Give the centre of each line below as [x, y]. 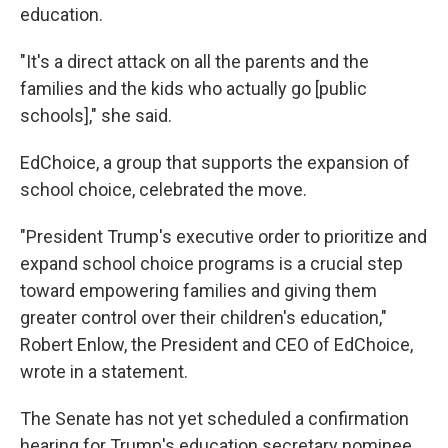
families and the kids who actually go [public [193, 88]
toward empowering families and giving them [198, 290]
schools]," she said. [96, 115]
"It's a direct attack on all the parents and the [194, 61]
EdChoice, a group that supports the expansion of [215, 162]
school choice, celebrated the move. [163, 189]
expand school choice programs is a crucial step [211, 263]
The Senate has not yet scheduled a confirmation [214, 418]
